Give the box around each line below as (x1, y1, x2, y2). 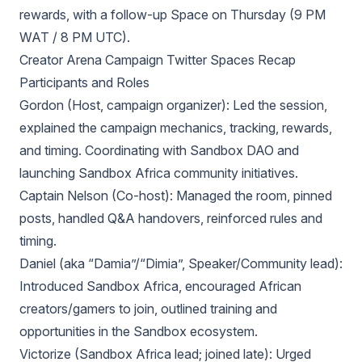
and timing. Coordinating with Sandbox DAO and (19, 142, 299, 158)
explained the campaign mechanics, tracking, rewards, (19, 120, 332, 136)
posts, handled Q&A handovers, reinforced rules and (19, 210, 322, 226)
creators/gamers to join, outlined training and (19, 301, 277, 317)
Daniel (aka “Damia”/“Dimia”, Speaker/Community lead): (19, 255, 343, 271)
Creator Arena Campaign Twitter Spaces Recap (19, 52, 296, 68)
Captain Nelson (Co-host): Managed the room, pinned (19, 187, 332, 204)
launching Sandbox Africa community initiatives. (19, 165, 298, 181)
